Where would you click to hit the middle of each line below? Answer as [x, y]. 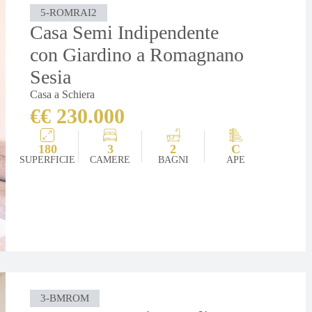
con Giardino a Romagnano [137, 54]
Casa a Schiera [63, 94]
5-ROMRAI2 [69, 12]
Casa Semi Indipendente [125, 32]
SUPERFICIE [48, 159]
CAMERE [110, 159]
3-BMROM [65, 298]
